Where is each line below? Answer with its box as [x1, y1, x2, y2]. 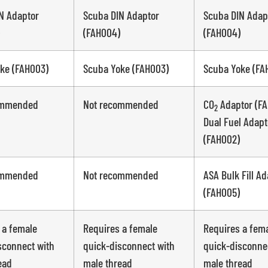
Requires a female [83, 221, 157, 236]
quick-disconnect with [83, 238, 175, 253]
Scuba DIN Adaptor [83, 8, 159, 23]
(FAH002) [203, 132, 240, 147]
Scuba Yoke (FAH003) [83, 61, 169, 76]
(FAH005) [203, 185, 240, 200]
